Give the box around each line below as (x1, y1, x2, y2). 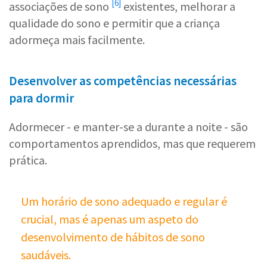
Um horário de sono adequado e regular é (21, 193, 227, 209)
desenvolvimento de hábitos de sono (21, 229, 205, 244)
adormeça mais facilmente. (9, 32, 145, 47)
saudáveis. (21, 247, 71, 262)
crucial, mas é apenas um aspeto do (21, 211, 198, 226)
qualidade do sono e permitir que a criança (9, 15, 220, 30)
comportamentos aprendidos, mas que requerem (9, 135, 256, 151)
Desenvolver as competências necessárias (9, 72, 237, 89)
